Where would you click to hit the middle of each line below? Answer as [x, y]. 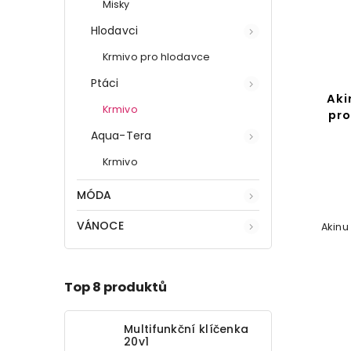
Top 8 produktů [116, 288]
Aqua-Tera [121, 135]
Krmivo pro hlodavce [156, 56]
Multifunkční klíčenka [186, 329]
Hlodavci [114, 30]
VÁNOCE [100, 225]
